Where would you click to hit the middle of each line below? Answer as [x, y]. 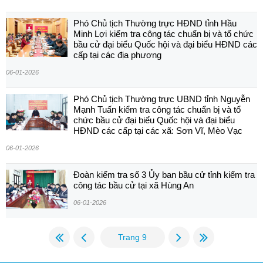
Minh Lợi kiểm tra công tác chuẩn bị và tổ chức [163, 34]
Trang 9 [132, 237]
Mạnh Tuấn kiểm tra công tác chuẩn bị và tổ [157, 110]
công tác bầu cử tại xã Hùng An [134, 186]
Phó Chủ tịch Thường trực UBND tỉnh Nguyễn [162, 99]
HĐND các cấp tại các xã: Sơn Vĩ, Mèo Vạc [158, 131]
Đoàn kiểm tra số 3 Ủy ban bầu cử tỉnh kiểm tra [164, 175]
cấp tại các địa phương [117, 55]
